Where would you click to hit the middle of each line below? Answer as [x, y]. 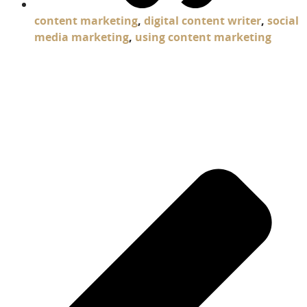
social [283, 20]
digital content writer [202, 20]
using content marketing [203, 37]
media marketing [82, 37]
